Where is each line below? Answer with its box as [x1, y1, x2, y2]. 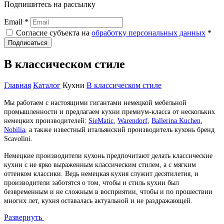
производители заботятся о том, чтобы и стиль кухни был [4, 179, 179, 187]
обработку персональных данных [91, 28, 205, 37]
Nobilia [4, 126, 25, 134]
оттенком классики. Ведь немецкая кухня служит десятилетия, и [4, 170, 198, 178]
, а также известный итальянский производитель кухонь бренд [25, 126, 214, 134]
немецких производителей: [4, 117, 88, 125]
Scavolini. [4, 135, 32, 143]
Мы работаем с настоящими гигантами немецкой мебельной [4, 99, 186, 107]
